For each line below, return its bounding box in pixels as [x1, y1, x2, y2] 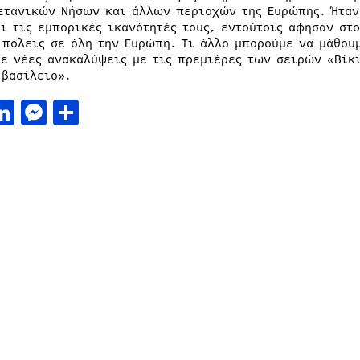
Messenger [46, 94, 175, 131]
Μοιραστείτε [78, 94, 234, 131]
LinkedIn [14, 94, 125, 131]
